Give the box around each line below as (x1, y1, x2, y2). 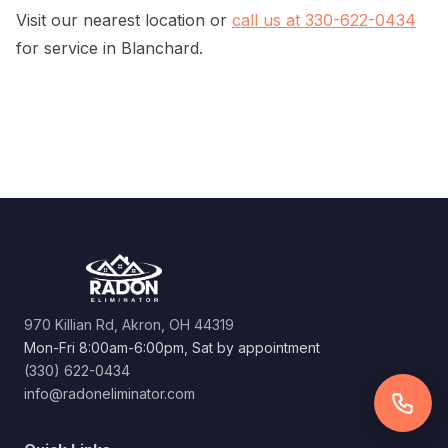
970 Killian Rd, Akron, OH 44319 (24, 316, 234, 334)
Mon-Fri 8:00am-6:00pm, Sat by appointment (24, 339, 320, 357)
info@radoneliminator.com (24, 385, 195, 403)
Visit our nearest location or (16, 10, 232, 31)
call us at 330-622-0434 (232, 10, 416, 31)
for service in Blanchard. (16, 38, 203, 59)
